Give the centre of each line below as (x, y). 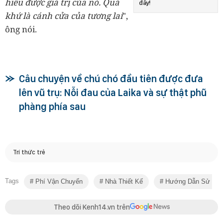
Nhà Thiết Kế (123, 181)
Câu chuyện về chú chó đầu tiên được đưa (111, 78)
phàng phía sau (52, 106)
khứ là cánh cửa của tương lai (64, 15)
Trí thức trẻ (29, 152)
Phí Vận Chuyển (58, 181)
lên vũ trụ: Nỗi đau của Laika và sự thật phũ (113, 92)
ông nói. (21, 29)
